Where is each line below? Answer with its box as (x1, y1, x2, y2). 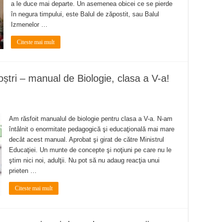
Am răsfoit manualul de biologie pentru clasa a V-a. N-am (9, 115, 172, 123)
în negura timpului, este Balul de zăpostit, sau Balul (11, 10, 159, 18)
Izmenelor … (11, 21, 48, 29)
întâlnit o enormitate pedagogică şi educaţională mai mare (9, 125, 174, 133)
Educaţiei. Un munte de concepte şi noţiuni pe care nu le (9, 146, 171, 154)
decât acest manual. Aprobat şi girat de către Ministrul (9, 136, 164, 144)
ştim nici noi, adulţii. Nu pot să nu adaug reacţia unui (9, 157, 160, 165)
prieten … (9, 167, 37, 175)
